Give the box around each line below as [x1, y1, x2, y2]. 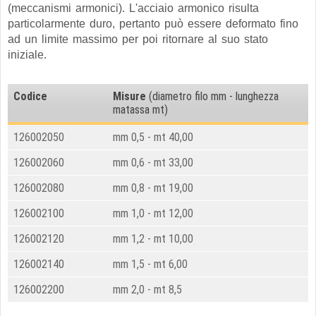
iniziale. [8, 49, 51, 61]
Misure [113, 90, 146, 103]
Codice [13, 90, 47, 103]
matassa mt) [113, 103, 168, 116]
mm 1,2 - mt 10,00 [113, 232, 193, 245]
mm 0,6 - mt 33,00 [113, 156, 193, 169]
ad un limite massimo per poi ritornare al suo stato [8, 33, 268, 45]
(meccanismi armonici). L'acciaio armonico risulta [8, 2, 259, 14]
